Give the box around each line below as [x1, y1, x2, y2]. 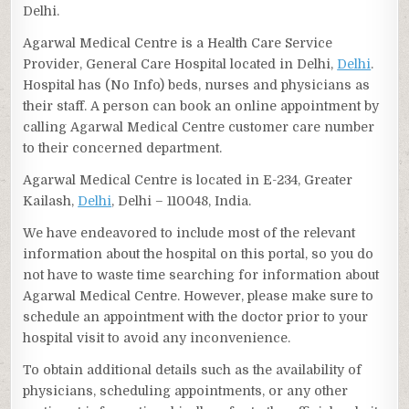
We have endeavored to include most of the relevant [23, 225, 356, 241]
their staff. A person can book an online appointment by [23, 99, 380, 114]
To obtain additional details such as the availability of [23, 362, 362, 378]
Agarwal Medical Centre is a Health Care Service [23, 36, 333, 51]
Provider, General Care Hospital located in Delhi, [23, 57, 338, 72]
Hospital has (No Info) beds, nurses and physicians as [23, 78, 371, 93]
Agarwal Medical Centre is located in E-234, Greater [23, 173, 353, 188]
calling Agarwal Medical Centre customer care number [23, 120, 375, 135]
